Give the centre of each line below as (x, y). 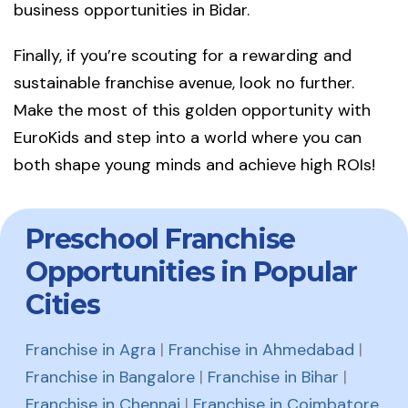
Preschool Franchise (161, 240)
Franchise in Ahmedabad (261, 350)
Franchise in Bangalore (110, 377)
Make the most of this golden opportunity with (192, 111)
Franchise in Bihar (273, 377)
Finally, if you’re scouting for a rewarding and (183, 56)
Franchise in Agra (91, 350)
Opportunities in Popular (192, 272)
